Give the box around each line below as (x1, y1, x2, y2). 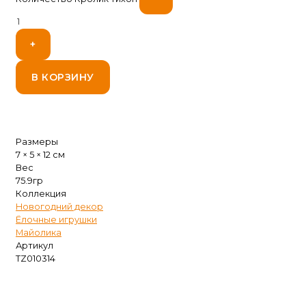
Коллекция (16, 188, 66, 199)
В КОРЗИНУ (31, 70, 94, 83)
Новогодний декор (16, 201, 103, 212)
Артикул (16, 240, 53, 251)
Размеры (16, 136, 58, 147)
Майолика (16, 227, 61, 238)
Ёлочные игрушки (16, 214, 97, 225)
